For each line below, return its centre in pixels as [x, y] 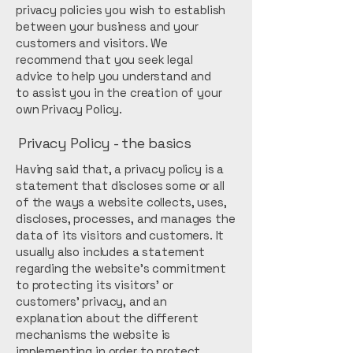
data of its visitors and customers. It [120, 235]
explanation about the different [107, 318]
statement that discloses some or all [120, 186]
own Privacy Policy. [69, 109]
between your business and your [107, 26]
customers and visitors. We [92, 43]
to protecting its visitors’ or [95, 285]
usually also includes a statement [111, 252]
